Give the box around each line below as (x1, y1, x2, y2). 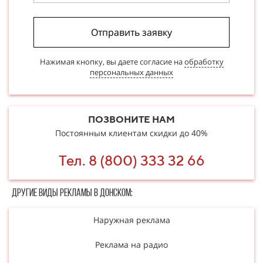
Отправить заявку (91, 25, 172, 39)
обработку (184, 56, 224, 67)
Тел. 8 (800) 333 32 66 (58, 151, 205, 168)
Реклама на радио (95, 238, 168, 250)
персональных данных (90, 66, 173, 77)
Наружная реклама (93, 214, 170, 225)
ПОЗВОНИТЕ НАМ (88, 113, 175, 125)
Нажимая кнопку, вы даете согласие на (39, 56, 184, 67)
